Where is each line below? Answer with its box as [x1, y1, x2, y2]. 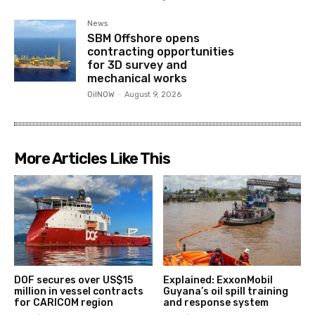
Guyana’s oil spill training [162, 285, 288, 298]
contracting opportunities [87, 44, 235, 58]
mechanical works [87, 71, 188, 85]
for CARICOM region [14, 297, 113, 309]
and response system [162, 297, 269, 309]
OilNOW [87, 89, 115, 99]
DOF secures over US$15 [14, 274, 133, 287]
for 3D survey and [87, 58, 188, 72]
